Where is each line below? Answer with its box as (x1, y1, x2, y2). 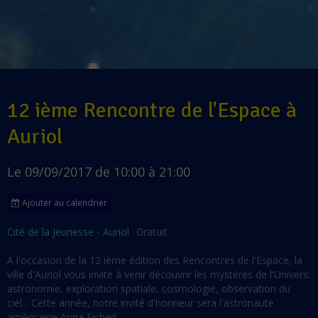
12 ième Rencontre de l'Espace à (7, 97, 297, 124)
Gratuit (136, 225, 168, 239)
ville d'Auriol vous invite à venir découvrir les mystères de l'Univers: (7, 268, 310, 282)
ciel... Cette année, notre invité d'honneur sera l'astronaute (7, 296, 274, 310)
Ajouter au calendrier (20, 197, 107, 209)
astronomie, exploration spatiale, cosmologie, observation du (7, 282, 290, 296)
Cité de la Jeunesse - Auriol (7, 225, 129, 239)
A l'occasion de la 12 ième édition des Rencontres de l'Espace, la (7, 253, 302, 268)
